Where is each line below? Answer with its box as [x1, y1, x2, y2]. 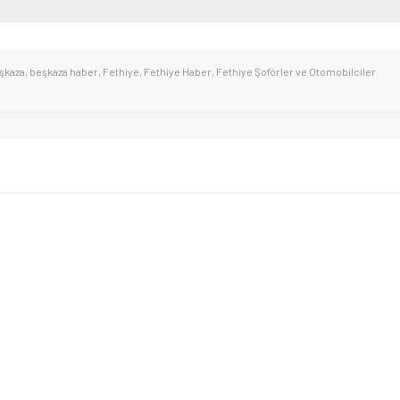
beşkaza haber [29, 65, 98, 79]
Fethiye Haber [144, 65, 212, 79]
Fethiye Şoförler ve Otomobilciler [216, 65, 376, 79]
